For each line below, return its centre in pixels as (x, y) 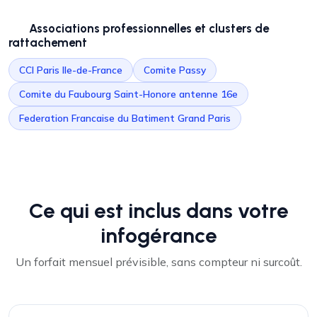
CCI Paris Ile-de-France (71, 70)
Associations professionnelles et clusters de (149, 28)
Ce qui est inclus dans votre (158, 211)
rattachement (48, 42)
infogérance (158, 235)
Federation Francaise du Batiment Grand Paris (125, 118)
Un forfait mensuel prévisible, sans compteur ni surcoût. (158, 262)
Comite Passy (175, 70)
